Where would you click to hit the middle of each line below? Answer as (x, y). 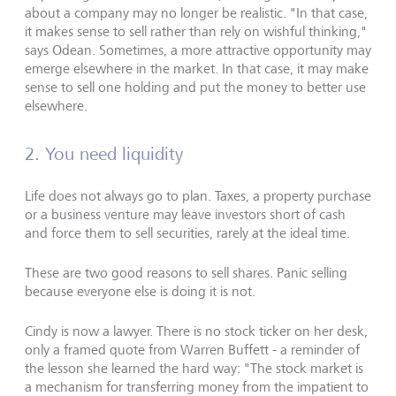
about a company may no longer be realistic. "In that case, (196, 12)
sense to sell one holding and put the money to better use (195, 87)
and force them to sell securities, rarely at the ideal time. (187, 232)
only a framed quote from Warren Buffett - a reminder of (192, 349)
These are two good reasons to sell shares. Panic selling (186, 272)
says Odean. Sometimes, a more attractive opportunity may (198, 49)
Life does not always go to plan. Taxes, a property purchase (198, 195)
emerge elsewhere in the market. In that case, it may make (197, 68)
